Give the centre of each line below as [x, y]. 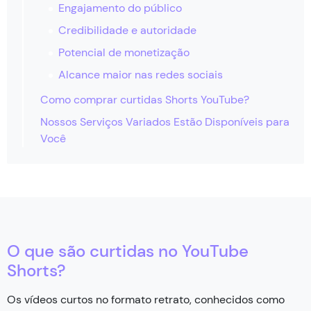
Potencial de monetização [124, 52]
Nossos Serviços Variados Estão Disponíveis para [165, 121]
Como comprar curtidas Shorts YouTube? [145, 99]
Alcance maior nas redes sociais [141, 74]
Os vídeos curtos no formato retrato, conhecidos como [146, 299]
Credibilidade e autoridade [127, 30]
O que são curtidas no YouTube [128, 251]
